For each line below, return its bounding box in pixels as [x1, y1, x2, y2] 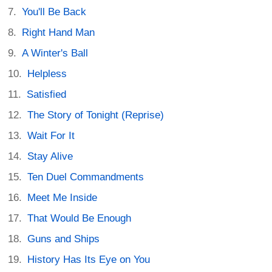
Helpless [27, 68, 67, 80]
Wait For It [27, 130, 75, 142]
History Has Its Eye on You [27, 254, 151, 266]
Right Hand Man [22, 27, 95, 39]
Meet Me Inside [27, 192, 98, 204]
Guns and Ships [27, 233, 100, 245]
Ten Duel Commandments [27, 171, 144, 183]
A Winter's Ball [22, 47, 89, 59]
